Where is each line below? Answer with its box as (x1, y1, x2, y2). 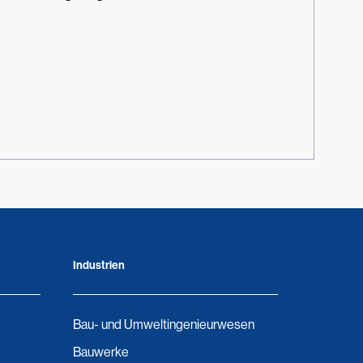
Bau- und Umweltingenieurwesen (72, 317, 254, 332)
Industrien (72, 258, 125, 272)
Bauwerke (72, 344, 129, 360)
